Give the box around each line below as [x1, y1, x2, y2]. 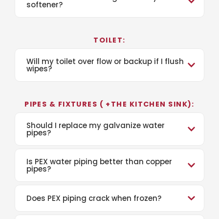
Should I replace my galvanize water [26, 120, 165, 131]
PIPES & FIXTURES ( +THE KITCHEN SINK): [24, 99, 195, 109]
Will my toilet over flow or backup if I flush [26, 56, 184, 66]
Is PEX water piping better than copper [26, 156, 172, 167]
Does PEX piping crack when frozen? [26, 193, 161, 204]
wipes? [26, 64, 52, 74]
